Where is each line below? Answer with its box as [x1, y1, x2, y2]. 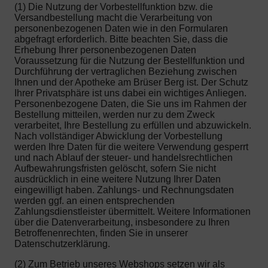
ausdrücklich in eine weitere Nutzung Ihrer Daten [14, 173, 221, 184]
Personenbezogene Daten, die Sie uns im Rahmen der [14, 98, 246, 109]
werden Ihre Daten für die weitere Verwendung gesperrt [14, 141, 248, 152]
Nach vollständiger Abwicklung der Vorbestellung [14, 130, 223, 141]
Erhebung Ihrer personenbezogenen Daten [14, 44, 196, 55]
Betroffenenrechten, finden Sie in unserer [14, 227, 188, 238]
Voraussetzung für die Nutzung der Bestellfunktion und [14, 55, 245, 66]
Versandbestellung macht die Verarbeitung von [14, 12, 212, 23]
